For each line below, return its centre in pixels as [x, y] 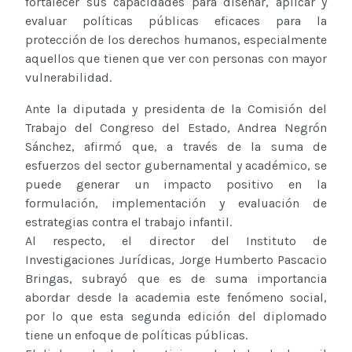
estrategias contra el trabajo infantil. [128, 222]
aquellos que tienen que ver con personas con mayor [176, 59]
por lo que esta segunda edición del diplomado [176, 317]
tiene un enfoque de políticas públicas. [136, 335]
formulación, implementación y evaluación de [176, 203]
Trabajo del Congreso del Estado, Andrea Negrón [176, 128]
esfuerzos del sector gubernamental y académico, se [176, 166]
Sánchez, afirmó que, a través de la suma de [176, 147]
